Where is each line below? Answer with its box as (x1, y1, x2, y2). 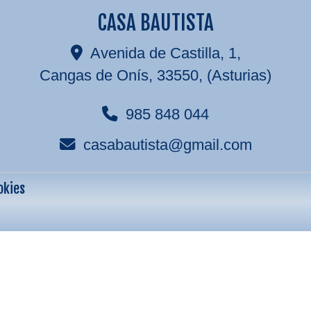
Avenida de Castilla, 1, (90, 44, 241, 62)
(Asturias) (207, 67, 271, 84)
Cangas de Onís (40, 67, 149, 84)
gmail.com (183, 136, 252, 153)
